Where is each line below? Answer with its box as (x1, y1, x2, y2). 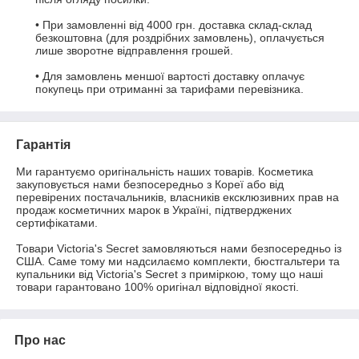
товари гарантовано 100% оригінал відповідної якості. (16, 280, 299, 294)
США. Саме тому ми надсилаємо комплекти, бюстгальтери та (16, 255, 340, 268)
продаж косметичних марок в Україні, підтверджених (16, 204, 292, 217)
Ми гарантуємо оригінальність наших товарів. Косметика (16, 165, 313, 179)
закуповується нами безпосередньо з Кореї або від (16, 178, 284, 192)
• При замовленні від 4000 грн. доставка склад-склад (35, 18, 312, 32)
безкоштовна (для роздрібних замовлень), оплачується (35, 31, 325, 45)
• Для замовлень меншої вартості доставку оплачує (35, 70, 305, 83)
